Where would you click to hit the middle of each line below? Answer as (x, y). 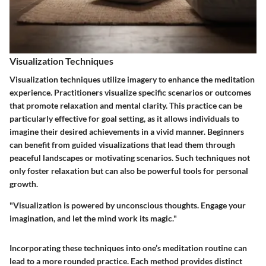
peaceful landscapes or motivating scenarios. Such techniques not (130, 158)
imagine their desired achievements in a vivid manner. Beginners (127, 132)
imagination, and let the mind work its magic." (93, 218)
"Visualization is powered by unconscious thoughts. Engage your (128, 205)
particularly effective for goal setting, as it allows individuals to (124, 119)
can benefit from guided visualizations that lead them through (122, 145)
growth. (24, 184)
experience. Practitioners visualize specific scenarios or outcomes (130, 93)
